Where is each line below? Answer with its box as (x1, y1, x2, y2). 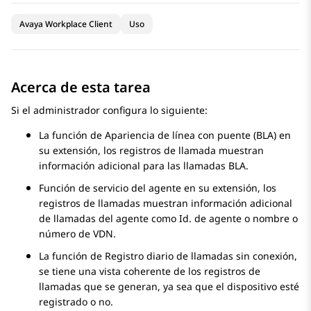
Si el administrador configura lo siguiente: (11, 103, 208, 117)
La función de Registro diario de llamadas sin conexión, (39, 249, 297, 263)
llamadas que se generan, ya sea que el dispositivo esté (39, 280, 299, 294)
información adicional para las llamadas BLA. (39, 159, 249, 173)
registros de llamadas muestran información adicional (39, 196, 292, 210)
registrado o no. (39, 295, 113, 309)
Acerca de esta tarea (11, 78, 151, 97)
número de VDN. (39, 227, 116, 241)
